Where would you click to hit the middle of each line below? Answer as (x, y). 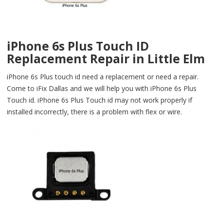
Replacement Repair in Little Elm (106, 59)
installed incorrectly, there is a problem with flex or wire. (94, 112)
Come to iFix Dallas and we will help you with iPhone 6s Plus (102, 89)
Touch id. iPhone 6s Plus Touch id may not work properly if (100, 100)
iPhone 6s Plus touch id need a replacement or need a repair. (103, 77)
